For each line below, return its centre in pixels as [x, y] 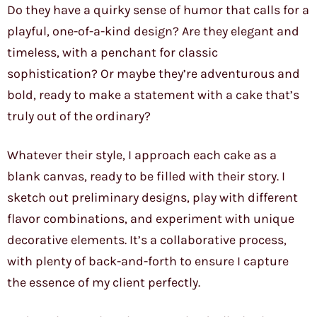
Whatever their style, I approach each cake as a [142, 155]
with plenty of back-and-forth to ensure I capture [148, 261]
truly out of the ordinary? [79, 116]
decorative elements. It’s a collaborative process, [147, 240]
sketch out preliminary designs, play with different [152, 198]
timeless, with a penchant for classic [113, 53]
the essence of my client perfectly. [104, 283]
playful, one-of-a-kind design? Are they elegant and [153, 31]
